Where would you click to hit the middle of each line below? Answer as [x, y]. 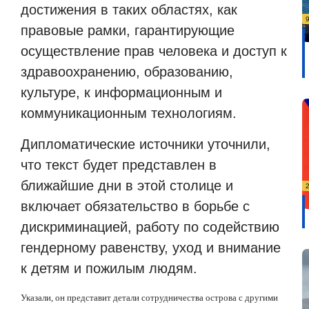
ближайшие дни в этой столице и [127, 185]
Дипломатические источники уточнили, [146, 144]
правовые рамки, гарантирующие [128, 31]
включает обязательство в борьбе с [135, 206]
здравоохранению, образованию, [127, 72]
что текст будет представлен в [119, 165]
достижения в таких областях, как [129, 10]
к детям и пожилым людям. [109, 268]
